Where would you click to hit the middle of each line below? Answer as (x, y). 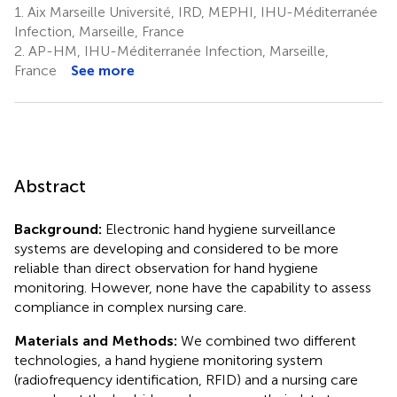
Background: (58, 229)
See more (103, 70)
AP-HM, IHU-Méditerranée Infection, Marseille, (177, 51)
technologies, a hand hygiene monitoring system (168, 360)
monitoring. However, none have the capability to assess (193, 287)
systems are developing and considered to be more (176, 248)
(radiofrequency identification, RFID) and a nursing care (186, 379)
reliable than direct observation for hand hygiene (166, 268)
